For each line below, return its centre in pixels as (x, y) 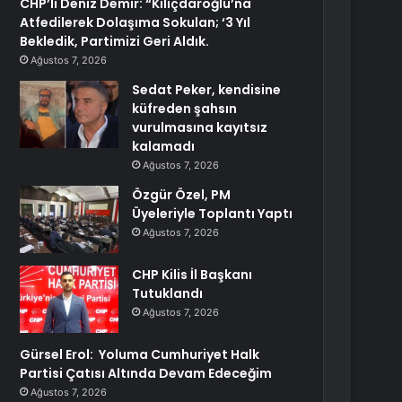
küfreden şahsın (185, 109)
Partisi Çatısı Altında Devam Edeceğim (146, 373)
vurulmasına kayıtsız (200, 127)
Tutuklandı (168, 293)
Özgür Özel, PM (182, 195)
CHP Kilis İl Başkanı (192, 275)
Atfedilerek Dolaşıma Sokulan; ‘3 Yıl (135, 22)
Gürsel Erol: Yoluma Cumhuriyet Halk (140, 354)
